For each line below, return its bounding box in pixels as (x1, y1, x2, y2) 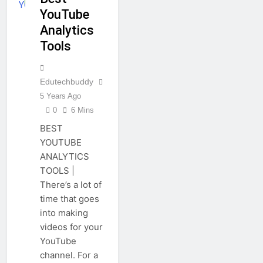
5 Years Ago (40, 92, 81, 101)
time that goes (40, 193, 99, 205)
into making (40, 207, 88, 219)
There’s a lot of (40, 179, 102, 191)
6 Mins (71, 106, 94, 115)
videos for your (40, 221, 103, 233)
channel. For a (40, 249, 98, 261)
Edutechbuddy (40, 77, 93, 87)
